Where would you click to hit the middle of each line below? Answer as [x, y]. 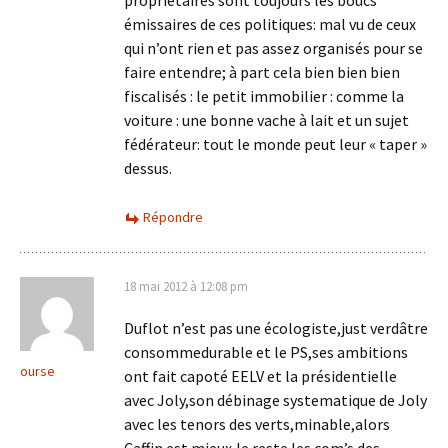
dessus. [148, 168]
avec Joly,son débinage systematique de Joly [275, 400]
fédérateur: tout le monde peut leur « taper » [275, 144]
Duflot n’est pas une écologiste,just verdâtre [276, 328]
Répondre [173, 217]
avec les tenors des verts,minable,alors [257, 424]
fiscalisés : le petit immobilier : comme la [264, 96]
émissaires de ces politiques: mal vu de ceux [270, 24]
